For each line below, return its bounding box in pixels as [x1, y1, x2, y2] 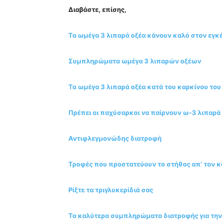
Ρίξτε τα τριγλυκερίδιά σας [68, 185, 153, 194]
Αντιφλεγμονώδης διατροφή [68, 134, 162, 142]
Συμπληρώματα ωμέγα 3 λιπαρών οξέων [68, 56, 201, 65]
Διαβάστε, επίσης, [68, 5, 126, 13]
